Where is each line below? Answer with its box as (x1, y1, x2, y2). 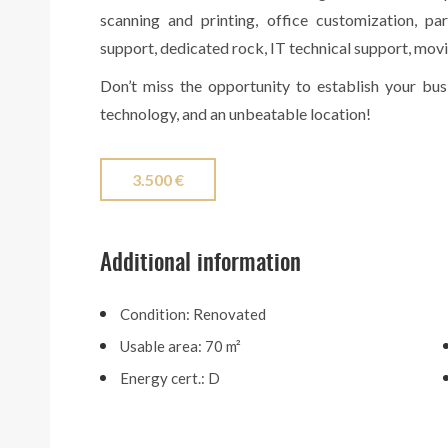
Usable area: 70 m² (120, 337, 241, 356)
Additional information (100, 253, 301, 277)
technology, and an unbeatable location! (100, 104, 371, 124)
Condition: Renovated (120, 305, 266, 324)
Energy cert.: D (120, 369, 220, 388)
